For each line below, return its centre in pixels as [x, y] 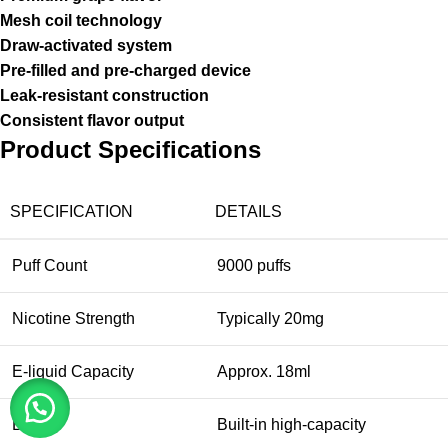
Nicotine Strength [73, 319]
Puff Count [49, 266]
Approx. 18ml [264, 372]
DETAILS [248, 212]
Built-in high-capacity [291, 425]
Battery [37, 425]
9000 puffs [254, 266]
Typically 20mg [270, 319]
